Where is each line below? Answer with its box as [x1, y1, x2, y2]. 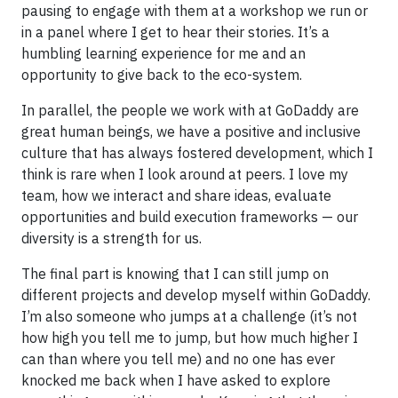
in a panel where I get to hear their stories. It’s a [21, 22, 330, 41]
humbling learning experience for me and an [21, 44, 306, 62]
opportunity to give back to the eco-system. [21, 65, 302, 84]
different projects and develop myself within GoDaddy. [21, 285, 370, 304]
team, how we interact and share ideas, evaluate [21, 186, 331, 204]
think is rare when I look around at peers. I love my [21, 164, 348, 183]
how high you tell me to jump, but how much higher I [21, 328, 358, 346]
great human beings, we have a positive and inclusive [21, 122, 361, 140]
